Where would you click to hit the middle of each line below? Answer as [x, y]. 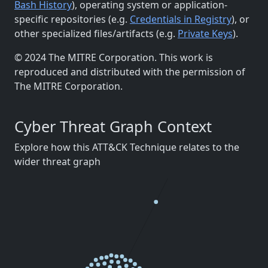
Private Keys [205, 33]
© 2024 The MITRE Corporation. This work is [114, 57]
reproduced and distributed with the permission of [130, 72]
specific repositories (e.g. [72, 19]
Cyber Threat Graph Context [113, 126]
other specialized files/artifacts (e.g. [96, 33]
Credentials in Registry [181, 19]
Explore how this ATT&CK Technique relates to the [127, 147]
